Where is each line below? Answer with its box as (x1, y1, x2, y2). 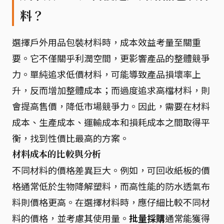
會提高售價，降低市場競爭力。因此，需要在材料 (12, 99, 210, 112)
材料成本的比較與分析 (12, 148, 101, 160)
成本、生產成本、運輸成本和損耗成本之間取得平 (12, 115, 210, 128)
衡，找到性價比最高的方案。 (12, 131, 129, 144)
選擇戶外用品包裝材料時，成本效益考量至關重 (12, 35, 201, 48)
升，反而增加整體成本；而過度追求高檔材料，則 (12, 83, 210, 96)
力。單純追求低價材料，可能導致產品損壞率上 (12, 67, 201, 80)
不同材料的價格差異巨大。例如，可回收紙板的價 (12, 163, 210, 176)
